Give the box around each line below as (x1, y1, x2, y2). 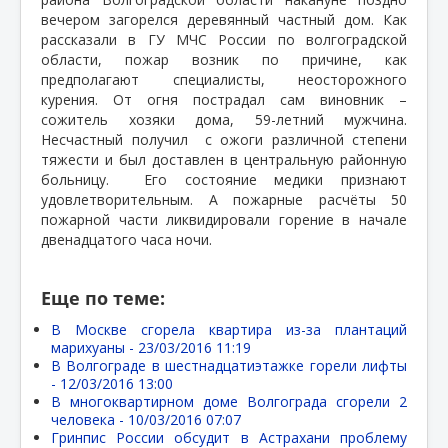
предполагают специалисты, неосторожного (41, 69, 407, 89)
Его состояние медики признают (144, 169, 408, 189)
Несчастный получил (41, 129, 196, 149)
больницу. (41, 169, 127, 189)
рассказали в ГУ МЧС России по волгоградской (41, 29, 407, 49)
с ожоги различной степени (204, 129, 407, 149)
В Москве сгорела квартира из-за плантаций (51, 319, 407, 339)
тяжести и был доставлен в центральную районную (41, 149, 407, 169)
